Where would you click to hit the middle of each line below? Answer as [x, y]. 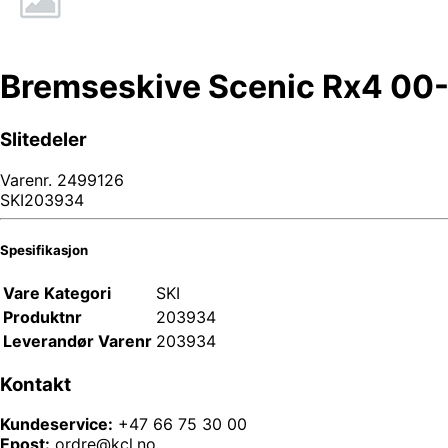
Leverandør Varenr [77, 340]
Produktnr [42, 316]
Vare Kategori [57, 292]
